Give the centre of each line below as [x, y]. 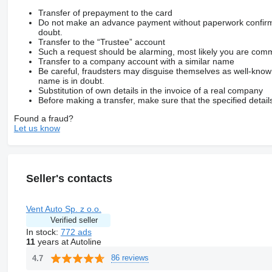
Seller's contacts [69, 178]
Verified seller [74, 220]
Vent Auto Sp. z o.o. [63, 209]
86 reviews [130, 258]
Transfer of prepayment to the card [105, 12]
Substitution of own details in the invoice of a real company [150, 90]
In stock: [43, 232]
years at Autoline [68, 241]
